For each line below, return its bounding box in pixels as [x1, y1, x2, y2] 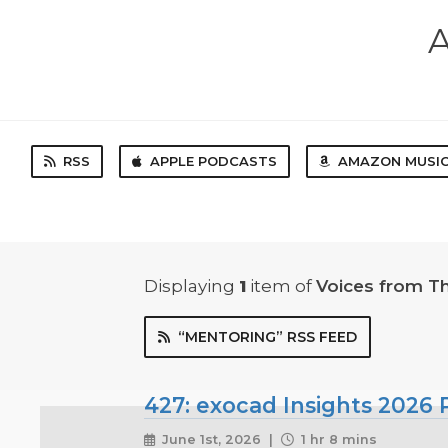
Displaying [144, 276, 239, 297]
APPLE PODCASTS [150, 152, 277, 169]
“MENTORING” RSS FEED [178, 328, 357, 347]
